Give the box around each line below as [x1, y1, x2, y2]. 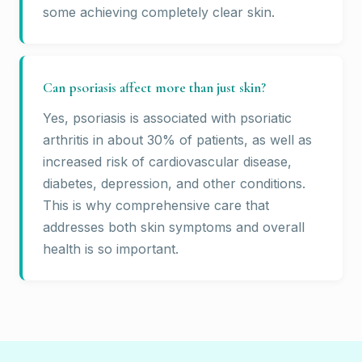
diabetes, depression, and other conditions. [43, 175, 305, 192]
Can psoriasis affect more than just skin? [43, 79, 266, 97]
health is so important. [43, 241, 179, 258]
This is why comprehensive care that [43, 197, 269, 214]
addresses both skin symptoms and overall [43, 219, 305, 236]
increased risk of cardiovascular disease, [43, 154, 292, 170]
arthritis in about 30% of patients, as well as [43, 132, 312, 149]
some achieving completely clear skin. [43, 4, 275, 21]
